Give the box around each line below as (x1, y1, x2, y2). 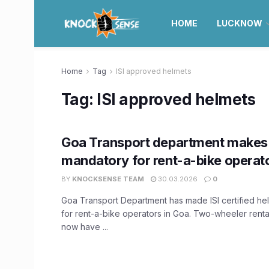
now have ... (61, 222, 108, 232)
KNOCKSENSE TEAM (72, 175, 144, 183)
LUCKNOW (216, 18, 262, 28)
